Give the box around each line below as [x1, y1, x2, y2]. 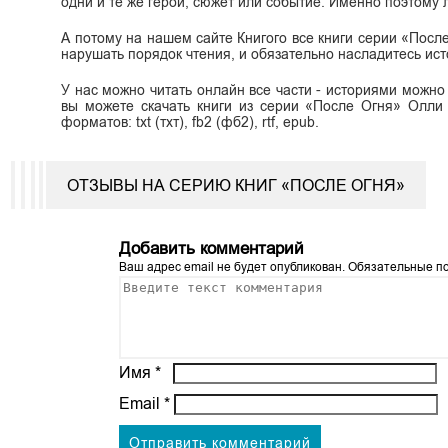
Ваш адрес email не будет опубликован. [119, 259, 346, 274]
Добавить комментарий [119, 238, 305, 258]
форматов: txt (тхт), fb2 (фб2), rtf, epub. [61, 113, 320, 130]
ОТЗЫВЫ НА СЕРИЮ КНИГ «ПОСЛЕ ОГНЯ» [67, 176, 406, 194]
